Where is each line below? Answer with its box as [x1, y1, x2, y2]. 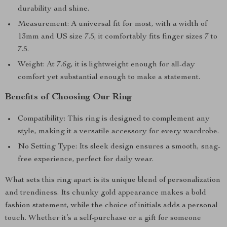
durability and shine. [18, 5, 89, 13]
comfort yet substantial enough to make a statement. [18, 73, 200, 82]
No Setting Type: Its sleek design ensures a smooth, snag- [18, 143, 220, 151]
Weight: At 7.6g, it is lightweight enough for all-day [18, 61, 195, 69]
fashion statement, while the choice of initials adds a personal [5, 202, 218, 210]
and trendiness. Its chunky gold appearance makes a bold [5, 189, 206, 197]
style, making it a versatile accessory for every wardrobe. [18, 128, 219, 136]
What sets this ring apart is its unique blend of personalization [5, 176, 220, 184]
